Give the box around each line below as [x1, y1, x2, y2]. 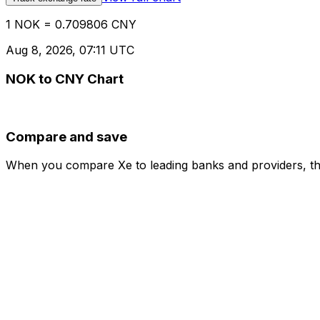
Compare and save [6, 128, 127, 145]
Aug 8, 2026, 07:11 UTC [6, 43, 134, 58]
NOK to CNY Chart [6, 71, 124, 88]
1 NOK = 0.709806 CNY [6, 17, 136, 32]
